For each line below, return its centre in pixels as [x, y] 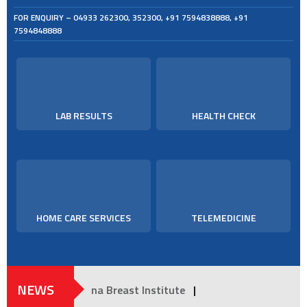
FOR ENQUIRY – [44, 18]
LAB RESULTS [84, 116]
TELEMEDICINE [223, 218]
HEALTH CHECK [223, 116]
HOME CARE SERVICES [84, 218]
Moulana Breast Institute [65, 290]
